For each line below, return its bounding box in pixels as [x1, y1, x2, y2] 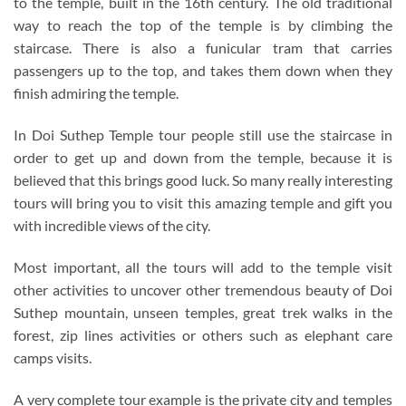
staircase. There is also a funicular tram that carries [14, 39, 392, 57]
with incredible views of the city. [14, 217, 210, 235]
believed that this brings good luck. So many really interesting [14, 171, 392, 189]
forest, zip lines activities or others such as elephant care [14, 326, 392, 343]
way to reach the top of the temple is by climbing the [14, 16, 392, 34]
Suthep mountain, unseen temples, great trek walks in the [14, 304, 392, 321]
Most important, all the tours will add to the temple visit [14, 258, 392, 275]
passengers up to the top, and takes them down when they [14, 62, 392, 80]
